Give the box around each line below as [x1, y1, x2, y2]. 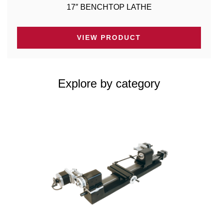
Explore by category [58, 76, 160, 90]
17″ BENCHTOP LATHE [66, 2, 152, 11]
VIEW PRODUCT [77, 33, 141, 41]
